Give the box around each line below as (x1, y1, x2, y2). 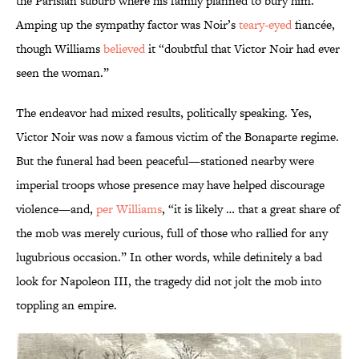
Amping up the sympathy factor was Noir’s (16, 16, 239, 34)
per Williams (96, 200, 162, 218)
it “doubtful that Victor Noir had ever (145, 40, 340, 58)
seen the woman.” (16, 64, 109, 82)
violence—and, (16, 200, 96, 218)
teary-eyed (239, 16, 292, 34)
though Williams (16, 40, 103, 58)
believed (103, 40, 145, 58)
